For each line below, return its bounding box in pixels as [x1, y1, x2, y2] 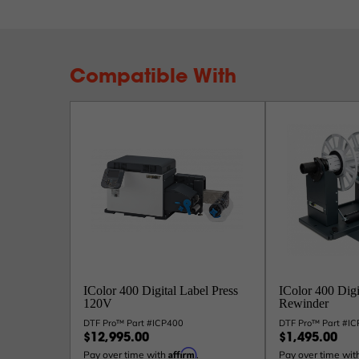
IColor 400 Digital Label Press [83, 284, 238, 297]
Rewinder [278, 296, 329, 310]
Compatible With [70, 68, 236, 87]
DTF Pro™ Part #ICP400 [83, 317, 184, 329]
